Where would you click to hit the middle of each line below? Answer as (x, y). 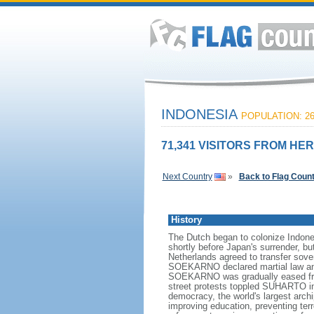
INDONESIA (201, 114)
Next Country (187, 177)
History (186, 220)
